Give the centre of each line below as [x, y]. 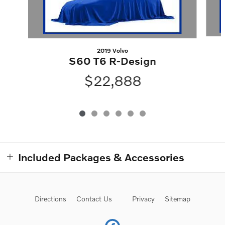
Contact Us [94, 199]
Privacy [143, 199]
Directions [50, 199]
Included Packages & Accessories [101, 157]
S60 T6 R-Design [113, 61]
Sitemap [178, 199]
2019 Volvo [112, 51]
